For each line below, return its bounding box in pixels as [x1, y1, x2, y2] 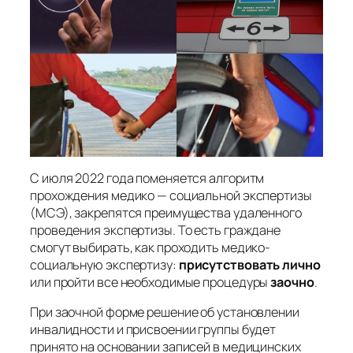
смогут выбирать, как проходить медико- [30, 238, 271, 256]
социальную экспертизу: [30, 255, 179, 273]
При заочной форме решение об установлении [30, 303, 299, 321]
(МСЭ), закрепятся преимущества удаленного [30, 203, 302, 221]
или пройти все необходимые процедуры [30, 273, 271, 291]
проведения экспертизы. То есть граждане [30, 221, 281, 239]
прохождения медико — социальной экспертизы [30, 186, 312, 204]
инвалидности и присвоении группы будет [30, 321, 277, 339]
